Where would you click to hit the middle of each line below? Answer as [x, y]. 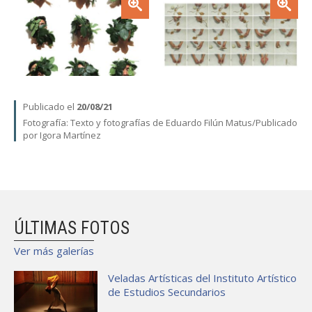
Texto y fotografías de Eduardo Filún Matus [161, 122]
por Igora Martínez [62, 135]
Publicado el [50, 106]
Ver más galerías [54, 250]
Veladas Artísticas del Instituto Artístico [202, 278]
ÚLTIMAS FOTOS [72, 228]
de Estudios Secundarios [167, 291]
